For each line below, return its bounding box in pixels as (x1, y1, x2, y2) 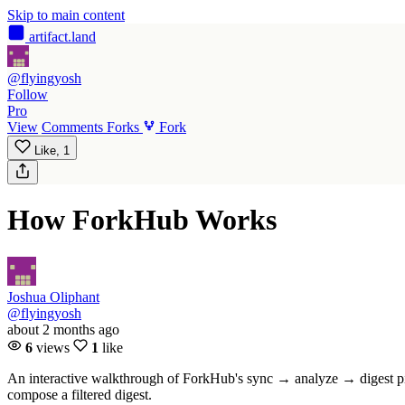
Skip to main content (7, 7, 125, 23)
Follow (7, 87, 48, 102)
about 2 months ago (7, 321, 119, 337)
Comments (42, 119, 103, 135)
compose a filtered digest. (7, 386, 152, 402)
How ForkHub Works (7, 203, 277, 237)
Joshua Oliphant (7, 288, 99, 305)
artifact (29, 29, 68, 44)
